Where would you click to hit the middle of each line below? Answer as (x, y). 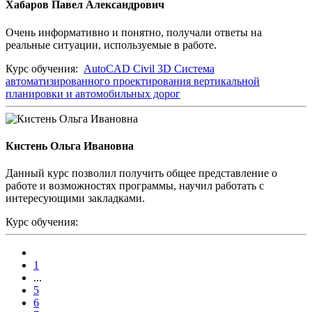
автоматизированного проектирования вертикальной (133, 81)
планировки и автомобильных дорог (93, 93)
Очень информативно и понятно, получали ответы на (134, 32)
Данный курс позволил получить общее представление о (141, 173)
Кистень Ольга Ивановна (70, 146)
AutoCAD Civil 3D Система (149, 68)
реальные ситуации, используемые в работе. (111, 45)
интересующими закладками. (75, 198)
